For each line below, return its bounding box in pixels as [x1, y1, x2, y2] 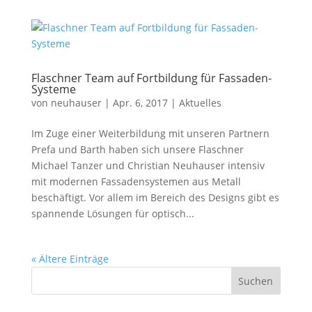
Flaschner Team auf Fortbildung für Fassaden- [31, 70, 272, 86]
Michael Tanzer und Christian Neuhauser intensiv [31, 159, 265, 172]
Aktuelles [178, 96, 221, 109]
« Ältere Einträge [31, 252, 109, 265]
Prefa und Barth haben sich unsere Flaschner [31, 143, 244, 156]
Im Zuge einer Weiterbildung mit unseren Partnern [31, 127, 270, 140]
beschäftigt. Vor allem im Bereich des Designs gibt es [31, 191, 279, 204]
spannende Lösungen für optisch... [31, 207, 194, 220]
